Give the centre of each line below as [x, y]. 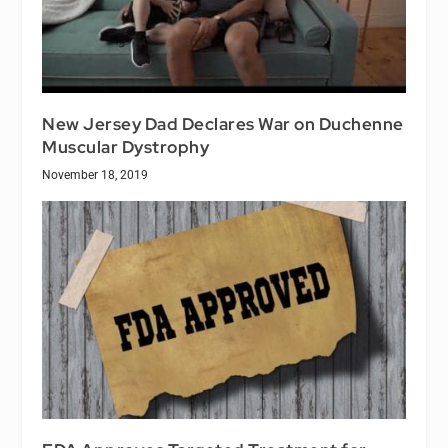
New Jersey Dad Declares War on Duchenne [223, 124]
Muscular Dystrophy [126, 147]
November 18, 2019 [95, 175]
